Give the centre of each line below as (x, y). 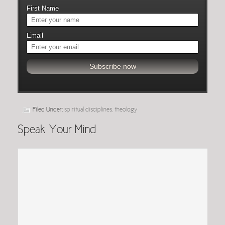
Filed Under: (48, 110)
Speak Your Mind (57, 130)
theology (126, 110)
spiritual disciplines (88, 110)
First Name (43, 9)
